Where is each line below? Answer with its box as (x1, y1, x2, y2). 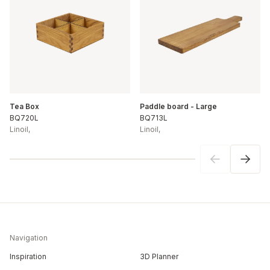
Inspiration (10, 252, 46, 261)
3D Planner (140, 252, 178, 261)
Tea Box (10, 101, 39, 111)
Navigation (10, 233, 48, 242)
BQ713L (140, 113, 168, 122)
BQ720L (10, 113, 39, 122)
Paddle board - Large (140, 101, 217, 111)
